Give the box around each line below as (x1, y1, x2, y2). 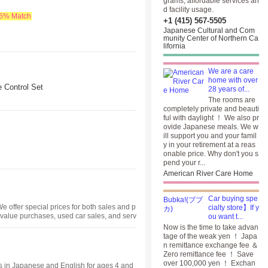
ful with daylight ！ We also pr (163, 114, 259, 122)
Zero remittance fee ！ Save (163, 250, 254, 258)
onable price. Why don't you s (163, 150, 258, 158)
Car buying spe (208, 194, 258, 203)
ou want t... (208, 212, 243, 221)
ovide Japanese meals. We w (163, 123, 258, 131)
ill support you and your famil (163, 132, 257, 140)
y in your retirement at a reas (163, 141, 255, 149)
